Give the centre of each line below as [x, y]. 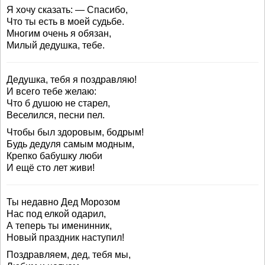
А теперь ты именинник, [59, 226]
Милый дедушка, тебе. [56, 45]
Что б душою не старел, [58, 103]
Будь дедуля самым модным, [70, 144]
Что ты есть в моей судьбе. [65, 22]
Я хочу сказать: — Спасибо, [67, 10]
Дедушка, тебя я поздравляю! [72, 80]
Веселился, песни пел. [56, 115]
